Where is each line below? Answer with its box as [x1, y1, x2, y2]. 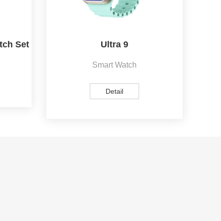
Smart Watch [92, 60, 137, 69]
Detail [106, 87, 123, 95]
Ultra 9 [101, 39, 128, 49]
